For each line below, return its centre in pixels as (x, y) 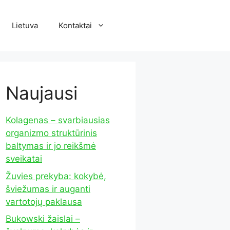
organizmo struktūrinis (51, 133)
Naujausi (42, 93)
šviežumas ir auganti (48, 189)
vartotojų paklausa (44, 202)
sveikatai (24, 159)
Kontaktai (75, 25)
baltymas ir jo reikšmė (51, 146)
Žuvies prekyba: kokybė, (56, 176)
